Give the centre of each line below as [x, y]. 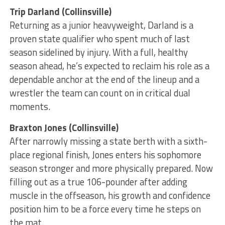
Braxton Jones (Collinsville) [64, 128]
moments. [30, 107]
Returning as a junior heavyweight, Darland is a [101, 25]
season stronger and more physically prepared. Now [111, 168]
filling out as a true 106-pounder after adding [98, 182]
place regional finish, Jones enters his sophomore [105, 155]
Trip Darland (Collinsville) [60, 12]
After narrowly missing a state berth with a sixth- [108, 141]
